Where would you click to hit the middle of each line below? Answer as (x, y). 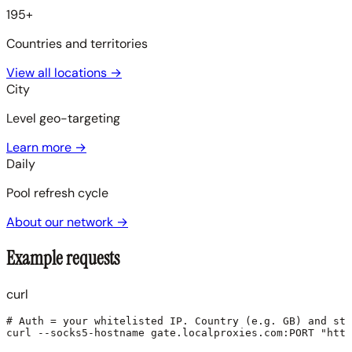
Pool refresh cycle (57, 193)
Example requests (63, 258)
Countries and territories (77, 44)
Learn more (40, 148)
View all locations (58, 73)
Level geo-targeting (63, 119)
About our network (61, 222)
